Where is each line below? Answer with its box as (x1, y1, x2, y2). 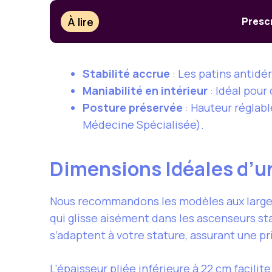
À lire (67, 14, 94, 29)
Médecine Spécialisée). (83, 117, 204, 132)
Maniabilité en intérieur (83, 83, 208, 98)
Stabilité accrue (83, 66, 170, 81)
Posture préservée (83, 100, 183, 115)
